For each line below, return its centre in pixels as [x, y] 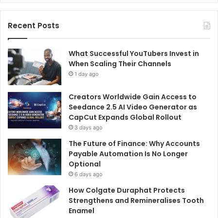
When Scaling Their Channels [120, 64]
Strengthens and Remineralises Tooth [136, 200]
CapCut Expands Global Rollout [126, 117]
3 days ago [89, 127]
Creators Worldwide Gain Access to [133, 97]
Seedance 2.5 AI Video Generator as [133, 107]
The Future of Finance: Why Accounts [134, 143]
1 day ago [87, 74]
